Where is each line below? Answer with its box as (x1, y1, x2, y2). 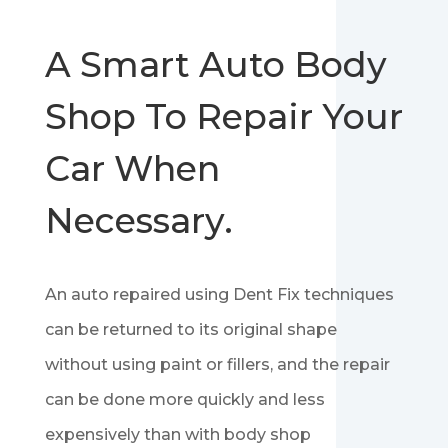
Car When (44, 147, 220, 191)
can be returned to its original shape (44, 320, 337, 340)
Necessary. (44, 199, 233, 243)
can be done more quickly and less (44, 390, 325, 410)
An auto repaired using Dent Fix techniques (44, 285, 394, 305)
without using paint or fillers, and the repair (44, 355, 390, 375)
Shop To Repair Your (44, 95, 403, 139)
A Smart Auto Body (44, 43, 387, 87)
